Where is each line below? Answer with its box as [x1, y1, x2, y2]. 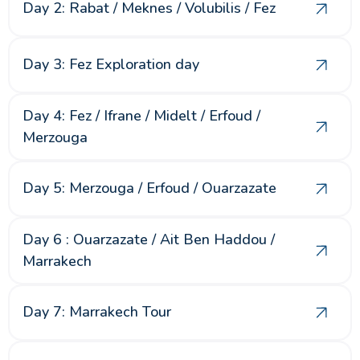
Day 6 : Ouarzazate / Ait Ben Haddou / [22, 229, 275, 249]
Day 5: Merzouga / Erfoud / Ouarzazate [22, 178, 276, 198]
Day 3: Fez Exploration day [22, 55, 199, 74]
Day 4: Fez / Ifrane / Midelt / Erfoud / [22, 105, 260, 125]
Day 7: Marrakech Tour [22, 302, 171, 321]
